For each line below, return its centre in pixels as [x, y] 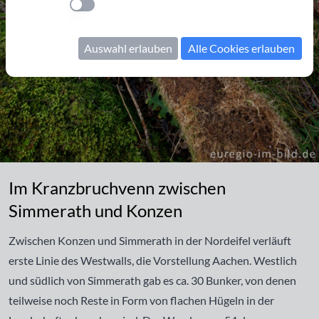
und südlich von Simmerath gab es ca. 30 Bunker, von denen [152, 280]
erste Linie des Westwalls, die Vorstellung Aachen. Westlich [153, 260]
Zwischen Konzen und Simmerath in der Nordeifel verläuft [150, 240]
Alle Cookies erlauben [241, 48]
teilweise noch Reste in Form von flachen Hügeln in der [141, 300]
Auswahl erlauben [128, 48]
